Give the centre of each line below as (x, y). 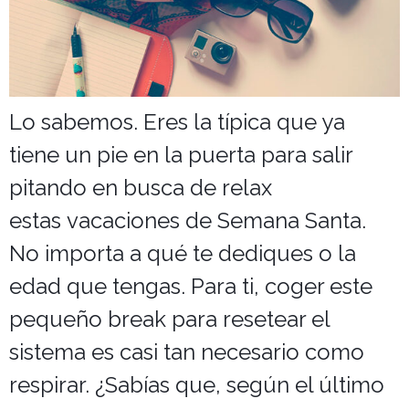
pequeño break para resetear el (169, 320)
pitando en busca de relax (141, 188)
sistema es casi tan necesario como (187, 352)
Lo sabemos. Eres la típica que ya (177, 122)
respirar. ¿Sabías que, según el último (197, 385)
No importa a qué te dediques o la (183, 254)
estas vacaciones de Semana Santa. (188, 221)
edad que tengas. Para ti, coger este (191, 287)
